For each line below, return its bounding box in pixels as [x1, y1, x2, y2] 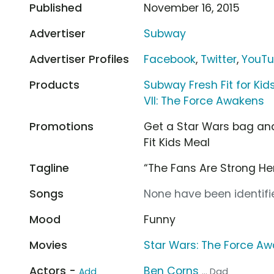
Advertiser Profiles [29, 51, 129, 67]
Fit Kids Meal [144, 135, 210, 150]
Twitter [201, 51, 237, 67]
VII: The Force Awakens [144, 93, 265, 108]
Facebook [144, 51, 196, 67]
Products [29, 77, 80, 92]
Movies [29, 237, 67, 253]
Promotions [29, 119, 94, 134]
